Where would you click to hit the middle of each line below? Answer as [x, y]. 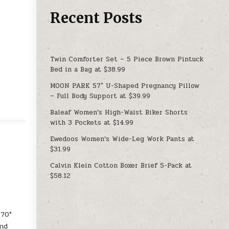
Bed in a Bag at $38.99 [88, 69]
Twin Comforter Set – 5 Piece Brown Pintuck [127, 59]
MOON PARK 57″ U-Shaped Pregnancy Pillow [125, 86]
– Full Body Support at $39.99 [100, 96]
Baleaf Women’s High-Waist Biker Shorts [119, 112]
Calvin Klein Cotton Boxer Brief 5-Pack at [121, 165]
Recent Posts [96, 18]
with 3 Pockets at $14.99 [92, 122]
